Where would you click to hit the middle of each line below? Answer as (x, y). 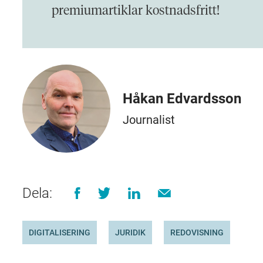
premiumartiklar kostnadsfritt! (139, 11)
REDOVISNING (197, 232)
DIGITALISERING (60, 232)
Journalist (149, 119)
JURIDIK (130, 232)
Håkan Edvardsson (182, 98)
